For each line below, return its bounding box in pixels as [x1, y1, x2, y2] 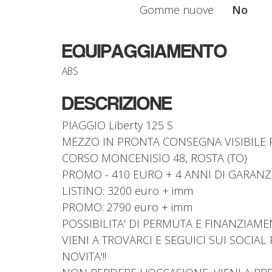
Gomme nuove [140, 2, 214, 17]
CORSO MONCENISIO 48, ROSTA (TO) [62, 150, 247, 165]
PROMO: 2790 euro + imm [62, 199, 192, 214]
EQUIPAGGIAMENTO [62, 39, 227, 63]
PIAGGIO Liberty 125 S [62, 117, 173, 132]
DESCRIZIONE [62, 91, 172, 115]
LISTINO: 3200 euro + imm [62, 183, 193, 198]
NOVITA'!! [62, 248, 106, 263]
